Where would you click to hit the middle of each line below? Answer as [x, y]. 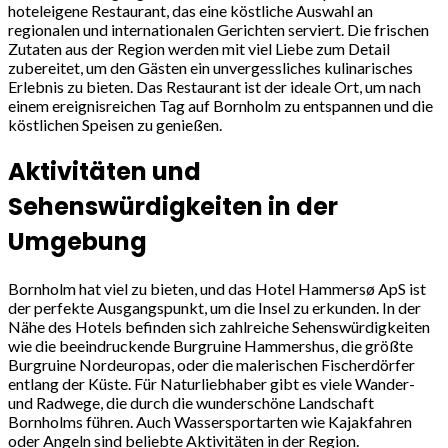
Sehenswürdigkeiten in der [173, 207]
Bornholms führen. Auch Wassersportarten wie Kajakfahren [210, 422]
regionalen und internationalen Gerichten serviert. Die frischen [218, 30]
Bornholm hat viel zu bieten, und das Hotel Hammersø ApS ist [217, 289]
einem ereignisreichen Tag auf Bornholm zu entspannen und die [220, 106]
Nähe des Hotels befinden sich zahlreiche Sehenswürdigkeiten [219, 327]
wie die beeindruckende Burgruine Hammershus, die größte [210, 346]
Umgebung [77, 242]
